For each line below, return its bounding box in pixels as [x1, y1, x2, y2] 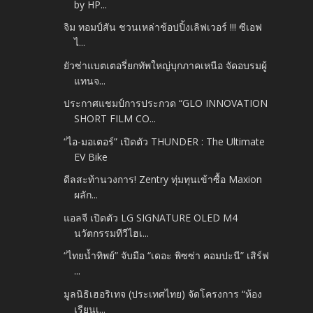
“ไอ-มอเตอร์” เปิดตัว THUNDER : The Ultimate [64, 134, 265, 148]
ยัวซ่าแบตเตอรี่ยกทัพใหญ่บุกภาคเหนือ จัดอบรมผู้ [64, 58, 268, 72]
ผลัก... [74, 188, 99, 202]
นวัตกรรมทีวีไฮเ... [74, 226, 150, 240]
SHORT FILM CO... [74, 112, 156, 126]
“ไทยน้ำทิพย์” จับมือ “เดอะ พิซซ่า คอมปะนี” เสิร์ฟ [64, 249, 270, 263]
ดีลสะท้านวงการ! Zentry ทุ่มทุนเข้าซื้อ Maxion [64, 173, 263, 187]
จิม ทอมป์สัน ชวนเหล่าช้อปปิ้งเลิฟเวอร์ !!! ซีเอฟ [64, 20, 263, 34]
